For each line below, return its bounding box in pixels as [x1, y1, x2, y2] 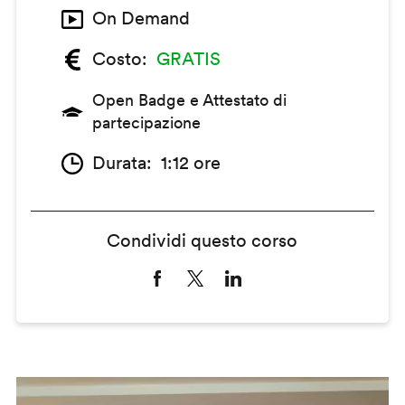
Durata [91, 152, 146, 174]
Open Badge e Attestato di [91, 89, 287, 111]
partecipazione [91, 112, 201, 134]
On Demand [91, 7, 190, 30]
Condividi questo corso [107, 230, 298, 252]
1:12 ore [160, 152, 221, 174]
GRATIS [155, 48, 221, 71]
